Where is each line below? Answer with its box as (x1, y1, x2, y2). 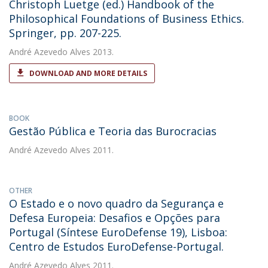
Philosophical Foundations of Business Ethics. (9, 11, 244, 26)
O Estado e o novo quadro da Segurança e (9, 196, 224, 211)
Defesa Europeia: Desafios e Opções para (9, 211, 220, 225)
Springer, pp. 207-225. (9, 26, 121, 40)
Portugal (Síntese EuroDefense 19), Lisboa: (9, 225, 227, 239)
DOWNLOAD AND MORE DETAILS (29, 68, 147, 78)
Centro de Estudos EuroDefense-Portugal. (9, 239, 224, 254)
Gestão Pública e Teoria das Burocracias (9, 124, 217, 138)
